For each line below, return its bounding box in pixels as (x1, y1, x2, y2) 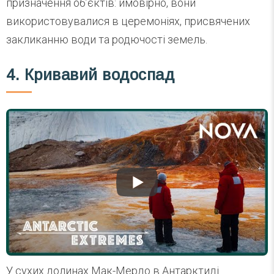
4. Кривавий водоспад (6, 66, 175, 83)
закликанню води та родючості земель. (6, 33, 207, 46)
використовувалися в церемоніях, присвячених (6, 15, 250, 28)
